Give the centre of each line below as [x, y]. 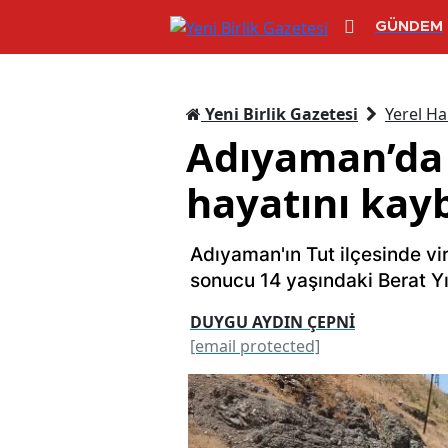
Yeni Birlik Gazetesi [279, 113]
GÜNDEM [409, 27]
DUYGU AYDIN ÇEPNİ [272, 321]
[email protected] [255, 345]
